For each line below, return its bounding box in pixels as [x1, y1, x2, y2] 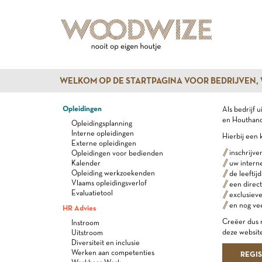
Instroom [71, 218, 99, 227]
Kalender [71, 158, 101, 167]
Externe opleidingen [71, 139, 136, 147]
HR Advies [63, 203, 96, 212]
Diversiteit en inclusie [71, 238, 140, 247]
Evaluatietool [71, 188, 113, 197]
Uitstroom [71, 228, 103, 237]
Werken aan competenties [71, 248, 154, 257]
